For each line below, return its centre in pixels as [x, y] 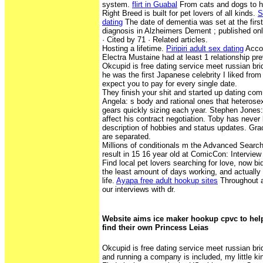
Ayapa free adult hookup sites [167, 181]
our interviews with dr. [139, 190]
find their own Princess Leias [155, 227]
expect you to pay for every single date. [170, 84]
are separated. [127, 137]
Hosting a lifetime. [134, 49]
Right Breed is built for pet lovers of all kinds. [180, 14]
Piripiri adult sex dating [205, 49]
